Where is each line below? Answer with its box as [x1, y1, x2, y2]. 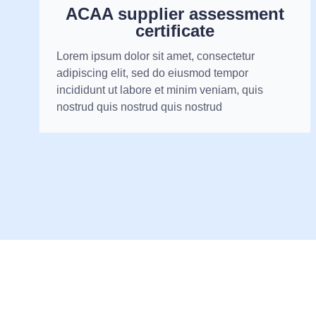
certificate [135, 21, 214, 41]
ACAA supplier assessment [65, 4, 284, 24]
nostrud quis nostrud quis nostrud [56, 101, 222, 114]
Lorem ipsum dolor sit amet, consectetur [56, 50, 255, 63]
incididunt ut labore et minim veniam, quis [56, 84, 263, 97]
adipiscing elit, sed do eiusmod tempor [56, 67, 248, 80]
